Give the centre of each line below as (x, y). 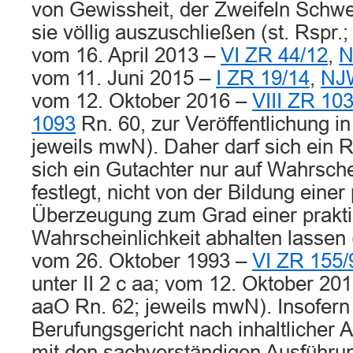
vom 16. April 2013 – (126, 55)
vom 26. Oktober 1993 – (142, 261)
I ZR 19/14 (263, 78)
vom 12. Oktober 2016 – (142, 101)
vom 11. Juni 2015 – (124, 78)
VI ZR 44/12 (274, 55)
